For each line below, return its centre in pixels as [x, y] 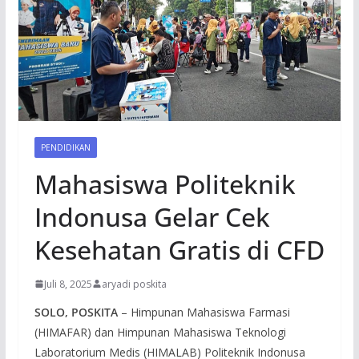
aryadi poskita [134, 284]
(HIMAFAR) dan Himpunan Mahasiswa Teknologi [160, 332]
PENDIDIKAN [65, 147]
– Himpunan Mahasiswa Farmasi [204, 312]
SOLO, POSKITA [76, 312]
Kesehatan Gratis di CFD [179, 249]
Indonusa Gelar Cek [152, 216]
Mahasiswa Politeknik [165, 184]
